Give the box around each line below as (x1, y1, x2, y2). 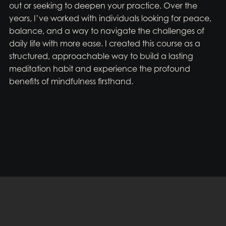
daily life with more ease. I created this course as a (9, 38, 200, 49)
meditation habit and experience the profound (9, 64, 190, 74)
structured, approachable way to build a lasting (9, 51, 193, 62)
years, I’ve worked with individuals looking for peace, (9, 13, 211, 24)
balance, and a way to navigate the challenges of (9, 26, 204, 36)
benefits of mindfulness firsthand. (9, 76, 133, 87)
